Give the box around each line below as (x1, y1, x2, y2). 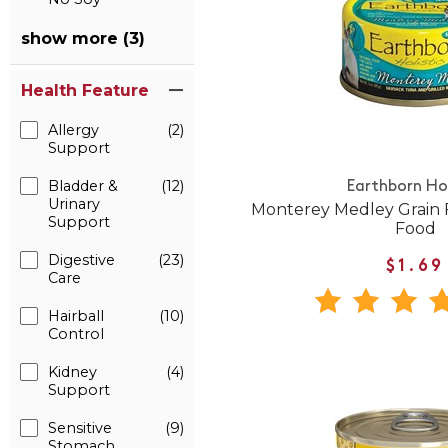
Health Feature (21, 81, 149, 100)
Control (48, 325, 104, 343)
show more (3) (21, 29, 145, 48)
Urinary (48, 195, 100, 213)
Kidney (48, 363, 97, 381)
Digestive (48, 251, 115, 269)
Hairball (48, 307, 104, 325)
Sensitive (48, 419, 112, 437)
